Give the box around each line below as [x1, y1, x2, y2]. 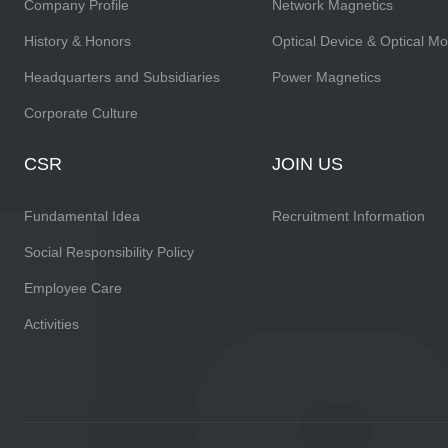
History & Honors [24, 33, 131, 49]
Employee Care [24, 280, 122, 296]
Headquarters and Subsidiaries [24, 69, 220, 85]
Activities [24, 316, 79, 332]
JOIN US [271, 154, 343, 174]
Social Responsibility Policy [24, 244, 194, 260]
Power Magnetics [271, 69, 381, 85]
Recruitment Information [271, 208, 425, 224]
